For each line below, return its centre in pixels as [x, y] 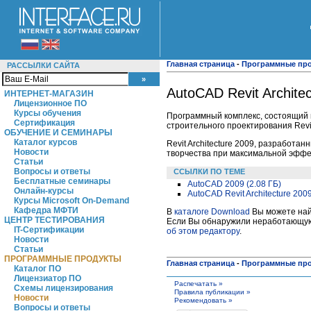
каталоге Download [212, 211]
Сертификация [44, 123]
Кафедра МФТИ [46, 210]
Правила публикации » [212, 292]
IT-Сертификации [49, 230]
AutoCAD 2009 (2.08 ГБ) [234, 184]
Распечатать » [199, 283]
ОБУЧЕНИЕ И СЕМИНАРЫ [58, 133]
